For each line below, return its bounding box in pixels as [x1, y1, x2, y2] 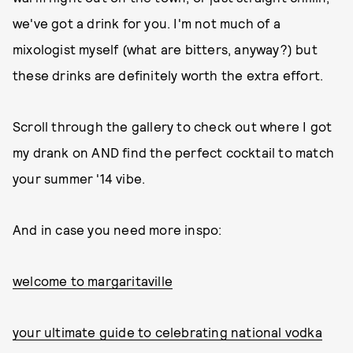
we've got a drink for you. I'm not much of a [13, 15, 281, 31]
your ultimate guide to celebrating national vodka [13, 324, 322, 340]
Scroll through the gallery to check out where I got [13, 118, 333, 134]
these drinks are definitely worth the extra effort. [13, 67, 324, 83]
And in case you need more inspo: [13, 221, 222, 237]
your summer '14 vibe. [13, 170, 146, 186]
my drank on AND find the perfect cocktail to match [13, 144, 335, 160]
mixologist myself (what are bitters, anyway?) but [13, 41, 318, 57]
